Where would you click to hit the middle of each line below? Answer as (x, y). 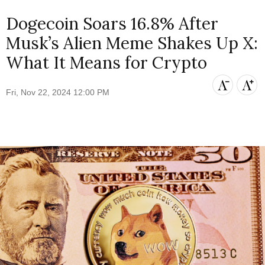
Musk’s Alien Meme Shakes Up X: (132, 43)
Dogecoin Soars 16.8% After (112, 24)
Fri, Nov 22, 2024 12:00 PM (58, 92)
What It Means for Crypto (107, 63)
